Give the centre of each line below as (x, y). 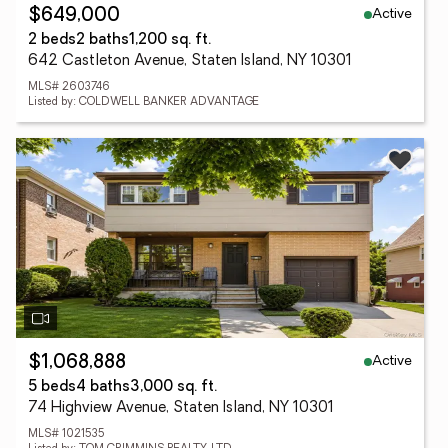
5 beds (52, 387)
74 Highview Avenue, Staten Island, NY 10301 (181, 408)
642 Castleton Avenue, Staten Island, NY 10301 (190, 61)
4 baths (103, 387)
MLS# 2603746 (69, 87)
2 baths (102, 40)
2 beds (52, 40)
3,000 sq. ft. (173, 387)
